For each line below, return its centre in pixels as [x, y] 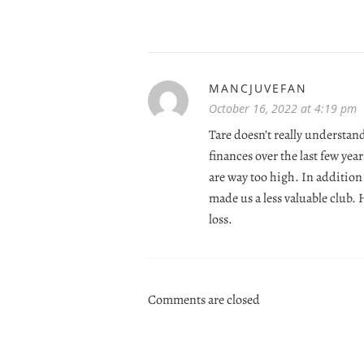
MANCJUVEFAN [258, 88]
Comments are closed [204, 299]
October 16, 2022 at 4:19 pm [283, 108]
